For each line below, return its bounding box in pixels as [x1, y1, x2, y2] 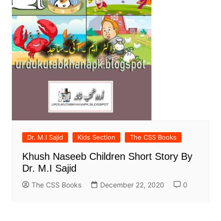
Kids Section [77, 133, 115, 142]
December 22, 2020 [100, 181, 164, 189]
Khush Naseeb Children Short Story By [22, 151, 192, 162]
